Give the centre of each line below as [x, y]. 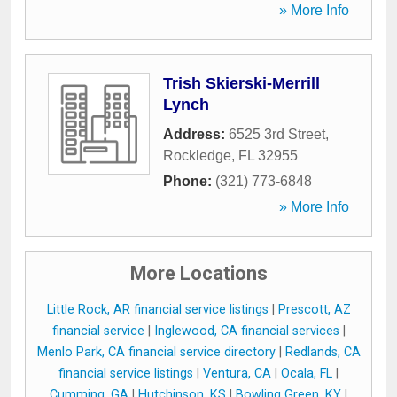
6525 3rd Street [277, 134]
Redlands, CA [323, 352]
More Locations [198, 273]
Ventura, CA [237, 374]
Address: [196, 134]
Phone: [189, 181]
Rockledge [197, 156]
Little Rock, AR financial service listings [157, 310]
